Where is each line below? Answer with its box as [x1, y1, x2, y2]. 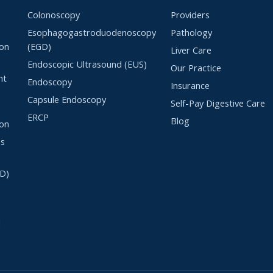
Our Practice [170, 62, 221, 74]
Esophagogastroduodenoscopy [27, 26, 156, 38]
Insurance [170, 79, 210, 91]
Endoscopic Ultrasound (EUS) [27, 58, 147, 70]
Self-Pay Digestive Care [170, 97, 265, 109]
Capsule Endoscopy [27, 93, 106, 105]
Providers [170, 9, 210, 21]
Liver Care [170, 44, 211, 56]
